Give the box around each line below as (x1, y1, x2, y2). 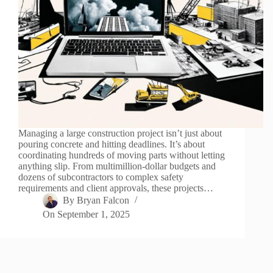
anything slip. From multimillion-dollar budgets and (18, 161, 216, 172)
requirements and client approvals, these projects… (18, 183, 213, 194)
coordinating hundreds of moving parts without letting (18, 150, 225, 161)
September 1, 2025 (57, 209, 130, 220)
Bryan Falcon (77, 195, 130, 206)
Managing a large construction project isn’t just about (18, 128, 222, 139)
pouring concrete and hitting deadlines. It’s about (18, 139, 205, 150)
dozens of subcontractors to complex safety (18, 172, 183, 183)
